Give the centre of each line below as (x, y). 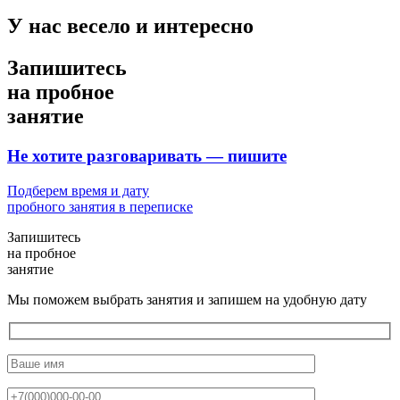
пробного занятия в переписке (100, 206)
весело (99, 26)
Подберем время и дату (78, 190)
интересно (204, 26)
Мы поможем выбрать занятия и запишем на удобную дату (187, 299)
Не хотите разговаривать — (117, 156)
